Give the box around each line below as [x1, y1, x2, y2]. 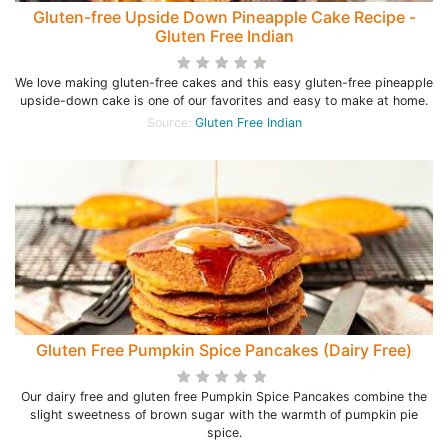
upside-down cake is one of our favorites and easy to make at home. [20, 93, 428, 108]
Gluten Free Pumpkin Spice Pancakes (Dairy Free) [36, 340, 412, 360]
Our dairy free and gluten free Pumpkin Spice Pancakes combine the [21, 389, 427, 404]
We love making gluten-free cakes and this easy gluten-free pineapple [15, 75, 433, 90]
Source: [146, 115, 195, 130]
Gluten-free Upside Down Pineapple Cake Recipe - [32, 7, 416, 27]
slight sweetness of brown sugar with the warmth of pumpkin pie [30, 407, 418, 422]
